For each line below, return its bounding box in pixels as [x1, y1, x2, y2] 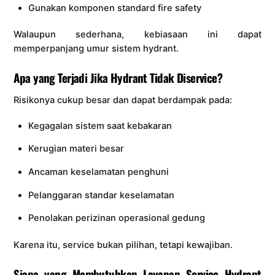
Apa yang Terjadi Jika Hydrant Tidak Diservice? [14, 69, 223, 87]
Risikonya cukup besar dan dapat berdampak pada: [14, 94, 233, 106]
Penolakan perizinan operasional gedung [28, 212, 205, 224]
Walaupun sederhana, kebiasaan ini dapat [14, 29, 261, 41]
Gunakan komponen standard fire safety [28, 2, 201, 14]
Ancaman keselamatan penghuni [28, 166, 169, 178]
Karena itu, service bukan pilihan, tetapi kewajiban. [14, 239, 233, 250]
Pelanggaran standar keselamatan [28, 189, 174, 201]
